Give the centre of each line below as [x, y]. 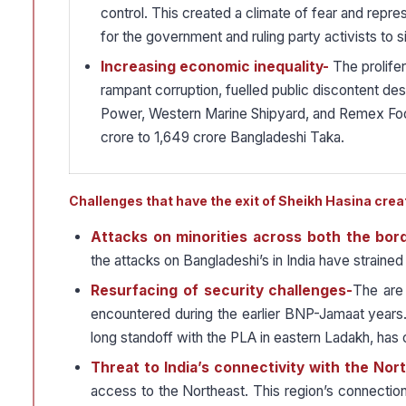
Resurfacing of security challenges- [222, 291]
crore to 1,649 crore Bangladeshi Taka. [222, 138]
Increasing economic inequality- [215, 67]
